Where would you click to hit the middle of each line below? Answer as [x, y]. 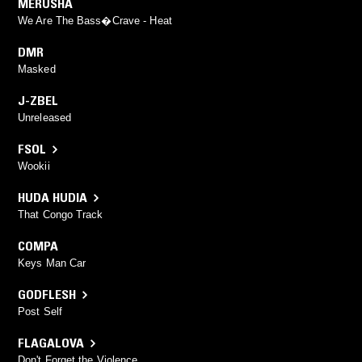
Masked [37, 69]
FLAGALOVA [51, 343]
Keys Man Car [52, 263]
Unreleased [44, 118]
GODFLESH [47, 295]
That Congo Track [61, 215]
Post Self [40, 312]
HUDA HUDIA [53, 198]
